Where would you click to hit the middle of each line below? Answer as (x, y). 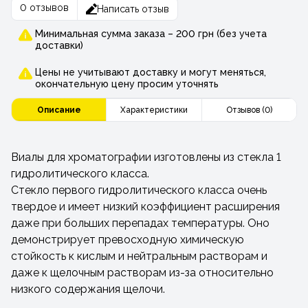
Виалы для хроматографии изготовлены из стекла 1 (146, 157)
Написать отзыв (133, 9)
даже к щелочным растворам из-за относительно (142, 273)
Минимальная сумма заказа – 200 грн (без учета (151, 34)
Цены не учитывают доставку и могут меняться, (151, 72)
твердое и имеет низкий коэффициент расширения (145, 207)
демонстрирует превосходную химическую (128, 240)
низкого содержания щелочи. (88, 289)
